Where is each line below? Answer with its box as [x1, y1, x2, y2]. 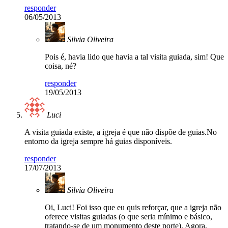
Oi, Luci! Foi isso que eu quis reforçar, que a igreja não [45, 203, 221, 212]
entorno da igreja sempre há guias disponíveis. [24, 137, 172, 146]
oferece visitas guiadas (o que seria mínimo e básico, [45, 212, 212, 221]
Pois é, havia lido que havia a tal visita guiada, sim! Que [45, 52, 224, 62]
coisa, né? [45, 62, 76, 71]
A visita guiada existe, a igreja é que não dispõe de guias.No [24, 128, 217, 137]
